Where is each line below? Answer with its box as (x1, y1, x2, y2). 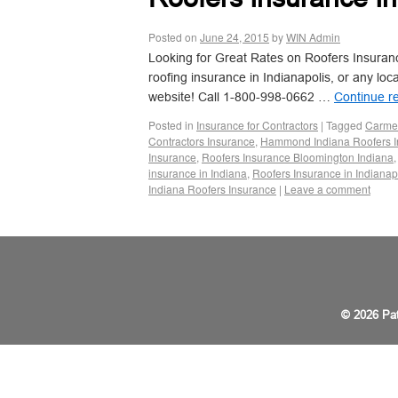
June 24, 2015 (200, 29, 269, 44)
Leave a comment (284, 181, 370, 196)
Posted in (148, 117, 194, 132)
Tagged (326, 117, 362, 132)
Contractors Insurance (148, 133, 255, 148)
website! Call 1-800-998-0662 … (148, 90, 334, 104)
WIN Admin (286, 29, 340, 44)
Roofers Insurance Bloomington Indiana (202, 149, 394, 164)
